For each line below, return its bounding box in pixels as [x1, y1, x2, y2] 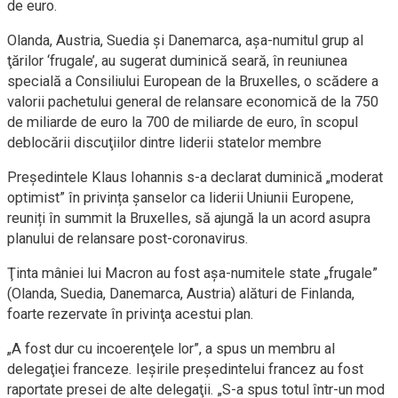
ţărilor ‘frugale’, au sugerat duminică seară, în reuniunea [7, 52, 347, 70]
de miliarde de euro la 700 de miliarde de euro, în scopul [7, 114, 358, 131]
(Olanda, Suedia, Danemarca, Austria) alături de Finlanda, [7, 285, 354, 303]
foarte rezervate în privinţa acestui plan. [7, 306, 254, 323]
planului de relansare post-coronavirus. [7, 230, 249, 248]
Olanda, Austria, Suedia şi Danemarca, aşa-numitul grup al [7, 32, 363, 50]
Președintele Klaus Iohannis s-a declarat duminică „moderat [7, 169, 383, 187]
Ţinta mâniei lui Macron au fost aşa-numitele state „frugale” [7, 265, 378, 283]
